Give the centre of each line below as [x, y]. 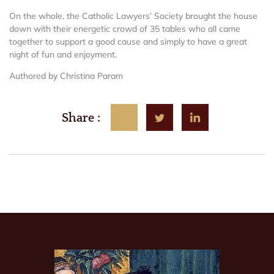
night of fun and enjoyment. [63, 55]
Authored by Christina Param [66, 76]
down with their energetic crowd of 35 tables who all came [125, 29]
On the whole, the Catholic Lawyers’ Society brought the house [133, 16]
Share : [81, 118]
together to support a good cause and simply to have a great [128, 42]
